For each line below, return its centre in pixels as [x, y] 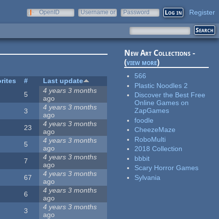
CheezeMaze [155, 130]
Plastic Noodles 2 [161, 85]
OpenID [49, 12]
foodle [144, 120]
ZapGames [152, 111]
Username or [98, 12]
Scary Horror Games [167, 168]
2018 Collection [159, 149]
